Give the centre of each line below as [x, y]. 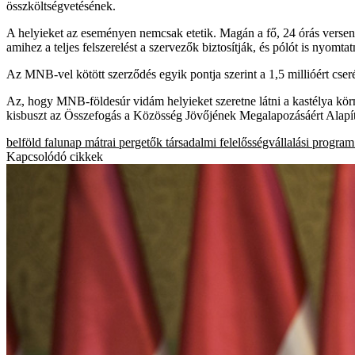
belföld [24, 142]
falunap [63, 142]
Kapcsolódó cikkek [55, 156]
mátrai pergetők [124, 142]
